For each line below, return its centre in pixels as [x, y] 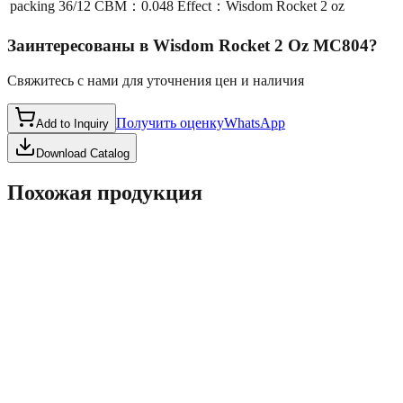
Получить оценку [170, 122]
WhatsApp [255, 122]
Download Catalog [83, 153]
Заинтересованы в [78, 46]
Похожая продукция [105, 192]
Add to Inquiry [72, 123]
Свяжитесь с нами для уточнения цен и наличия [156, 80]
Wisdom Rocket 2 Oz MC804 [261, 46]
